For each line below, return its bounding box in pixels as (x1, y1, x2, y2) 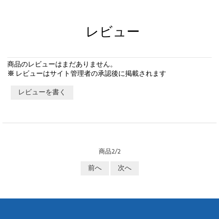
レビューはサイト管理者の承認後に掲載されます (14, 68, 166, 80)
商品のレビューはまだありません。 (7, 59, 117, 71)
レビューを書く (17, 87, 67, 99)
